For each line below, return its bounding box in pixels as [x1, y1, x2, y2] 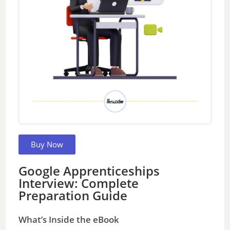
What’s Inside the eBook [18, 213, 120, 225]
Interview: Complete [18, 174, 139, 191]
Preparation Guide [18, 186, 128, 204]
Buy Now [31, 139, 64, 149]
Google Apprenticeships [18, 162, 160, 179]
